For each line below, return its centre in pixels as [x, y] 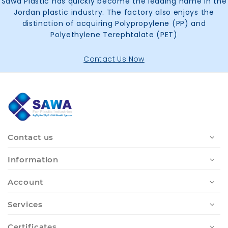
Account [25, 182]
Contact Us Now [114, 59]
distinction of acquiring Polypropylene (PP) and [114, 24]
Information [33, 159]
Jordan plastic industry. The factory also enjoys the [114, 12]
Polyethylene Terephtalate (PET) [114, 35]
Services [25, 204]
